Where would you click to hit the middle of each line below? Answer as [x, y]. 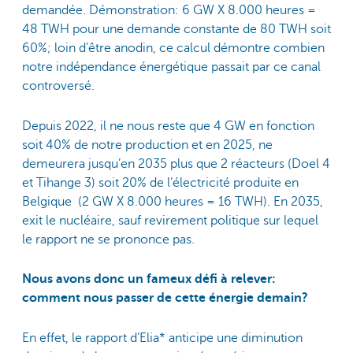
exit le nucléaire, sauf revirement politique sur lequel [170, 220]
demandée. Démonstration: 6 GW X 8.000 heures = [169, 11]
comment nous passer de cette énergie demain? [165, 298]
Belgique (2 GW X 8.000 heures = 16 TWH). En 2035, [173, 201]
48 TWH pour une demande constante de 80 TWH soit [176, 30]
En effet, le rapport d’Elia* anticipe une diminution [162, 338]
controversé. [58, 86]
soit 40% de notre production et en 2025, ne [147, 145]
